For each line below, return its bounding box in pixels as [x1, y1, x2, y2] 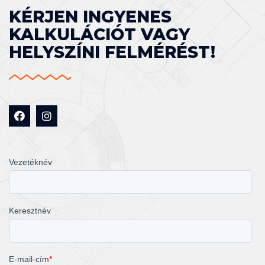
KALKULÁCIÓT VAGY [9, 24, 190, 44]
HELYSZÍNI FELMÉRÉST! [9, 41, 215, 62]
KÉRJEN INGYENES [9, 6, 172, 27]
